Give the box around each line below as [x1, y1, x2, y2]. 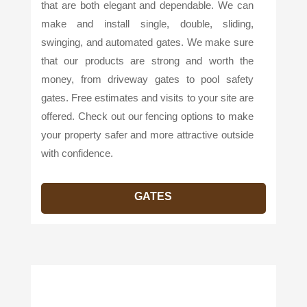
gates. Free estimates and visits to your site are [40, 91, 254, 103]
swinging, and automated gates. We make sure [40, 36, 254, 48]
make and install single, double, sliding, [40, 17, 254, 29]
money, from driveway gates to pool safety [40, 73, 254, 85]
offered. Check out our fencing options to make [40, 110, 254, 122]
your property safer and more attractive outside [40, 128, 254, 140]
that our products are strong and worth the [40, 54, 254, 66]
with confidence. [40, 147, 113, 159]
